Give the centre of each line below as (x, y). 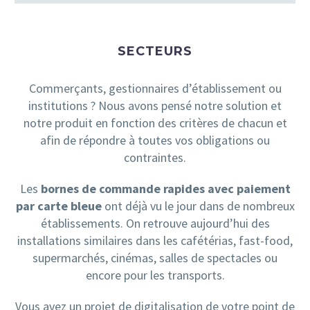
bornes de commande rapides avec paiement (165, 188)
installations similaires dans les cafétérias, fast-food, (155, 240)
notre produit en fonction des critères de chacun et (155, 123)
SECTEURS (155, 51)
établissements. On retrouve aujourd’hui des (155, 223)
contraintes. (155, 158)
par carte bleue (58, 206)
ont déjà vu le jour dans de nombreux (198, 206)
